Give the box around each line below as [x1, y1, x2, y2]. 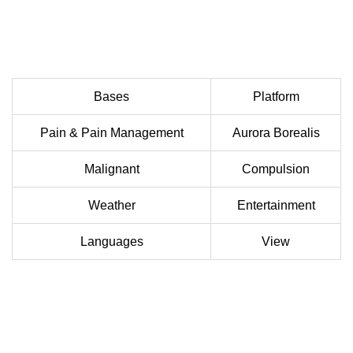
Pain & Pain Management [39, 125, 184, 139]
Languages [80, 234, 143, 248]
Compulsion [242, 162, 310, 176]
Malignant [84, 162, 139, 176]
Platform [252, 89, 299, 103]
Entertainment [236, 198, 315, 212]
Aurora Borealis [232, 125, 320, 139]
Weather [87, 198, 136, 212]
